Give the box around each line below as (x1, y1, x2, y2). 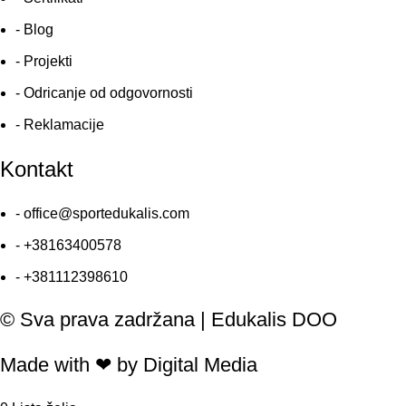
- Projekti (15, 53, 72, 69)
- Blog (15, 21, 53, 37)
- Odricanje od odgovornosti (15, 84, 193, 101)
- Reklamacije (15, 116, 104, 132)
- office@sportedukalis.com (15, 205, 189, 221)
